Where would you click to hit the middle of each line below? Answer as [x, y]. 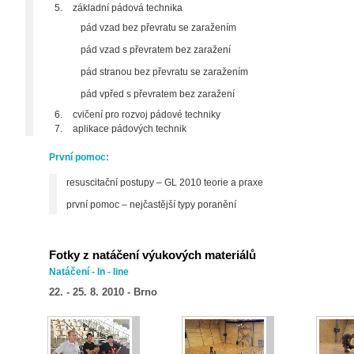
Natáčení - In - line [89, 272]
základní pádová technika [128, 8]
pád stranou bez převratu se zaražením [164, 72]
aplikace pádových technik [130, 129]
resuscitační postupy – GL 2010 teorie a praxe [165, 183]
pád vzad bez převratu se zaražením [158, 28]
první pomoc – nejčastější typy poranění [151, 205]
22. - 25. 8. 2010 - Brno [103, 292]
